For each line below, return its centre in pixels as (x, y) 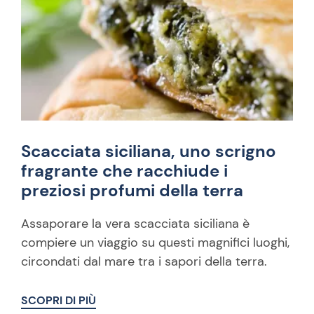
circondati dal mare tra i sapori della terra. (144, 261)
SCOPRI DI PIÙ (59, 300)
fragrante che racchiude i (124, 171)
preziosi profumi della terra (132, 190)
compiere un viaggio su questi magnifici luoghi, (155, 243)
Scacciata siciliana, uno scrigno (149, 151)
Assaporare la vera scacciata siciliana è (135, 224)
